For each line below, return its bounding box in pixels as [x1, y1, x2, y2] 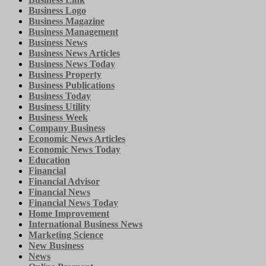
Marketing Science [28, 229, 103, 240]
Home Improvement [28, 208, 109, 218]
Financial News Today [28, 197, 118, 208]
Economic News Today [28, 144, 121, 154]
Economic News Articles [28, 133, 125, 144]
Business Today [28, 90, 91, 101]
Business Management [28, 26, 118, 37]
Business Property [28, 69, 102, 80]
